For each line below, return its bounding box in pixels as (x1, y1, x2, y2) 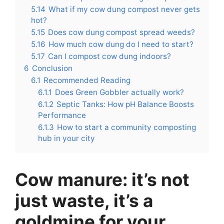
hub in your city (38, 133, 95, 143)
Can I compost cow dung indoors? (48, 51, 171, 61)
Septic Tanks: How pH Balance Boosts (56, 99, 194, 109)
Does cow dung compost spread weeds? (48, 27, 195, 37)
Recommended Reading (43, 75, 130, 85)
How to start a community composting (57, 122, 196, 132)
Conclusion (32, 63, 72, 73)
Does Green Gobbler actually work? (55, 87, 184, 97)
